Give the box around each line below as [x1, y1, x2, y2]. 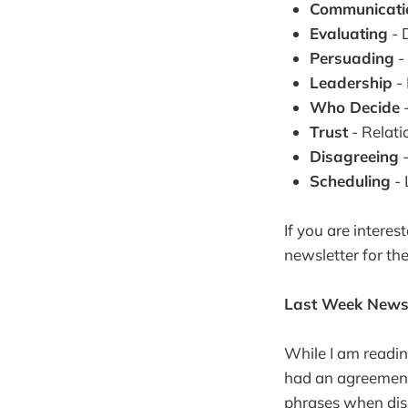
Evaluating [310, 23, 388, 43]
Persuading [310, 47, 394, 67]
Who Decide [310, 97, 400, 117]
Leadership [310, 72, 393, 92]
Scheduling [310, 170, 391, 190]
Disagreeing [310, 146, 399, 166]
